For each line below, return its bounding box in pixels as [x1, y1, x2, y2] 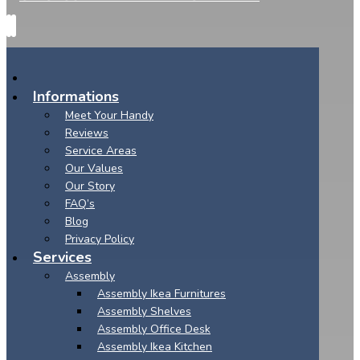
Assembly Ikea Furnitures [97, 286, 226, 301]
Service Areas [65, 143, 137, 158]
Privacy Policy [65, 231, 134, 247]
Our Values [65, 161, 123, 176]
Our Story [65, 178, 115, 194]
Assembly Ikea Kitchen [97, 339, 212, 354]
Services [33, 247, 92, 267]
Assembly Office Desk [97, 321, 211, 337]
